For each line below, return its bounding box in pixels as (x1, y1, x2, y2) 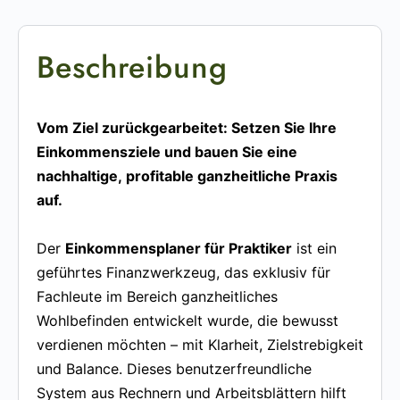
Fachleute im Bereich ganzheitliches (37, 287, 278, 305)
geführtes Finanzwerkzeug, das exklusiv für (37, 262, 330, 281)
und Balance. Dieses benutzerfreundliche (37, 359, 312, 378)
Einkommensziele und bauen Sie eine (37, 142, 297, 161)
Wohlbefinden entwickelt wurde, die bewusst (37, 311, 338, 329)
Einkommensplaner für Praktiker (65, 238, 292, 257)
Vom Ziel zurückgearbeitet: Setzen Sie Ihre (37, 118, 337, 137)
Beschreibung (37, 45, 228, 89)
